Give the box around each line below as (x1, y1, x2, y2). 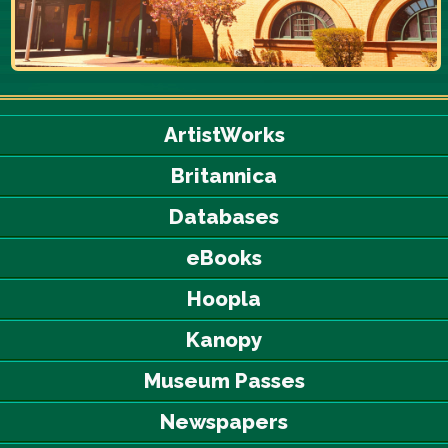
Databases (169, 205, 279, 230)
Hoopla (187, 287, 261, 312)
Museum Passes (143, 369, 305, 394)
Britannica (171, 164, 277, 189)
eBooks (186, 246, 262, 271)
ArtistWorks (163, 123, 285, 148)
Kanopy (186, 328, 262, 353)
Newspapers (160, 410, 288, 435)
